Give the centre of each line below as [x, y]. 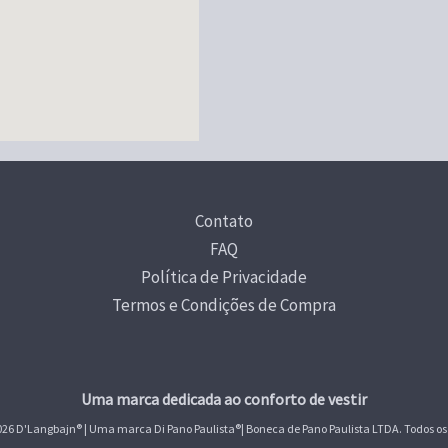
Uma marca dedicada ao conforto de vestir [224, 398]
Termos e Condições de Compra [224, 304]
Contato [224, 220]
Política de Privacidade [224, 276]
